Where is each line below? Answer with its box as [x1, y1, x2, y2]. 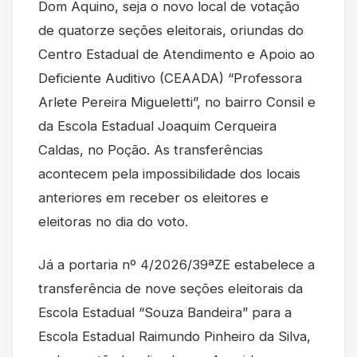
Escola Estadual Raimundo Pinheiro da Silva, [38, 328, 311, 344]
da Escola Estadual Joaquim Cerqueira [38, 117, 277, 134]
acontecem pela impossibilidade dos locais [38, 165, 300, 182]
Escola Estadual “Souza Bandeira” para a [38, 304, 292, 320]
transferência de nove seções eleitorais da [38, 280, 303, 296]
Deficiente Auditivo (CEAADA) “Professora [38, 69, 302, 86]
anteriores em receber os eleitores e [38, 189, 269, 206]
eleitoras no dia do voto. [38, 213, 188, 229]
